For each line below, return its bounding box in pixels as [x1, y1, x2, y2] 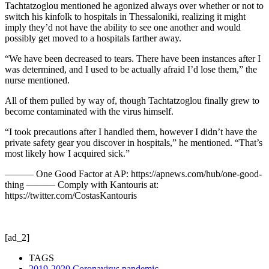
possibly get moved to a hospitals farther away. [5, 32, 181, 43]
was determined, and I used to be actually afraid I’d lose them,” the [5, 64, 257, 74]
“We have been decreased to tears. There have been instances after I [5, 53, 261, 64]
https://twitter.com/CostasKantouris [5, 190, 137, 201]
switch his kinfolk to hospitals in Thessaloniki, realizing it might [5, 11, 246, 22]
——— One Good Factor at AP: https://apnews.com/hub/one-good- [5, 168, 262, 179]
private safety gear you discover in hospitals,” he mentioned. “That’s [5, 137, 262, 148]
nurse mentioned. [5, 74, 70, 85]
